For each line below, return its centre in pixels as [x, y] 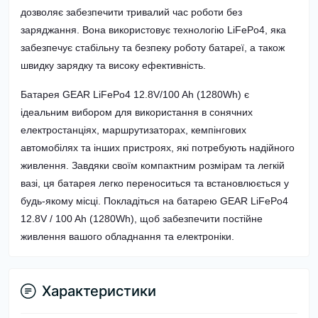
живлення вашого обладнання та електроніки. [127, 236]
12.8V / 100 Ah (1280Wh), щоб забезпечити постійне [142, 219]
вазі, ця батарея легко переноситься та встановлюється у [155, 183]
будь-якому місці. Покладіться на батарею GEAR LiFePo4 [154, 201]
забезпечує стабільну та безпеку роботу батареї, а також [153, 48]
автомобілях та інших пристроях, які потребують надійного [158, 148]
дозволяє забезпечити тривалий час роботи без [131, 12]
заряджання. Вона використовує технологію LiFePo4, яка [153, 30]
